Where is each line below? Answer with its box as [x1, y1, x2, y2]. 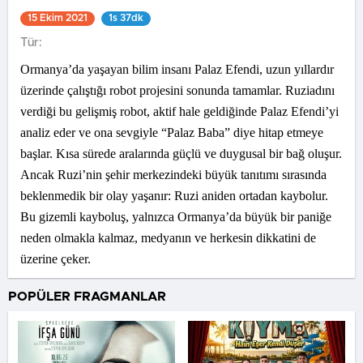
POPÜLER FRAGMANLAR [8, 290, 166, 303]
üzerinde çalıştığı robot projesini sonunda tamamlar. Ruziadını [20, 83, 335, 97]
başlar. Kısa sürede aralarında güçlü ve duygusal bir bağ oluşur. [20, 147, 342, 160]
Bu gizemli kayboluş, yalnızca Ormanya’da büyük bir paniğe [20, 210, 331, 224]
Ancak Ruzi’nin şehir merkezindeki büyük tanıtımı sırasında [20, 168, 327, 181]
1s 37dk [109, 13, 143, 23]
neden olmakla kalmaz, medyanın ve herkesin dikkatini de [20, 231, 316, 245]
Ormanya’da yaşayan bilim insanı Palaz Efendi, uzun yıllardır [20, 62, 334, 76]
